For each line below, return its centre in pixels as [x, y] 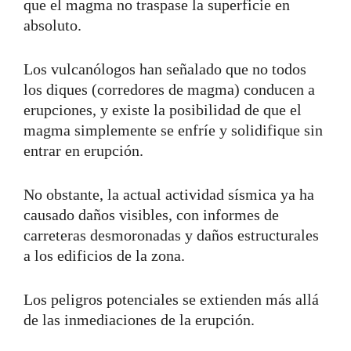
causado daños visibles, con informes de [151, 214]
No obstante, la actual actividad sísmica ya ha [169, 194]
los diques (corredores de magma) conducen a [169, 89]
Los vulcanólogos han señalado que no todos [165, 69]
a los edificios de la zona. [104, 255]
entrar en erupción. [85, 150]
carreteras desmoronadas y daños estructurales [171, 235]
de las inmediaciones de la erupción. [141, 319]
